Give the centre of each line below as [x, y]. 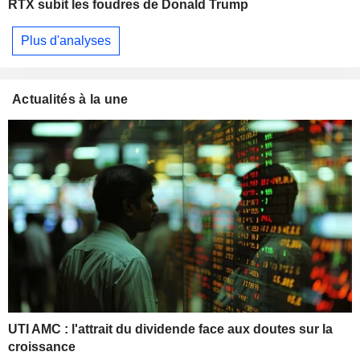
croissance [42, 347]
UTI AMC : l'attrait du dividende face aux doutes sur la [170, 329]
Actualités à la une [70, 99]
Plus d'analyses [66, 40]
